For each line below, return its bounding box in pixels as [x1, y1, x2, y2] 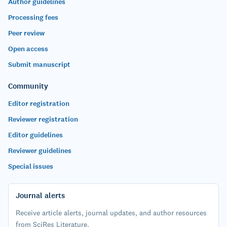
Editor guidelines [8, 130, 63, 140]
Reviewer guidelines [8, 146, 71, 156]
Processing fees [8, 13, 58, 22]
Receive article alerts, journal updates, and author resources [16, 208, 207, 217]
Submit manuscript [8, 60, 70, 69]
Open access [8, 44, 48, 54]
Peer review [8, 28, 45, 38]
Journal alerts [16, 191, 65, 201]
